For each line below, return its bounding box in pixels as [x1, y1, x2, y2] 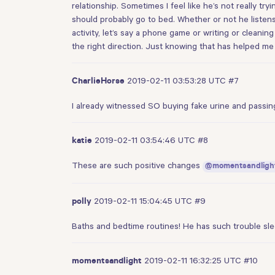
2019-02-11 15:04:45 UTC [94, 196, 195, 206]
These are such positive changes [72, 160, 203, 171]
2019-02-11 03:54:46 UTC [95, 135, 198, 145]
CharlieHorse [72, 77, 125, 87]
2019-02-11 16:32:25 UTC [144, 255, 244, 266]
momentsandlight [72, 257, 142, 268]
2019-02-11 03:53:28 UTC [127, 75, 228, 85]
